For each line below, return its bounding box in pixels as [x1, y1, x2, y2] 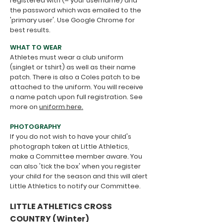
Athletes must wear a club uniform [10, 53, 123, 62]
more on [10, 102, 39, 111]
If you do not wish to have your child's [10, 132, 131, 141]
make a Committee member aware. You [10, 152, 142, 161]
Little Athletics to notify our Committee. [10, 181, 141, 191]
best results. [10, 25, 51, 35]
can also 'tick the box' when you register [10, 162, 141, 171]
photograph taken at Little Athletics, [10, 142, 129, 151]
